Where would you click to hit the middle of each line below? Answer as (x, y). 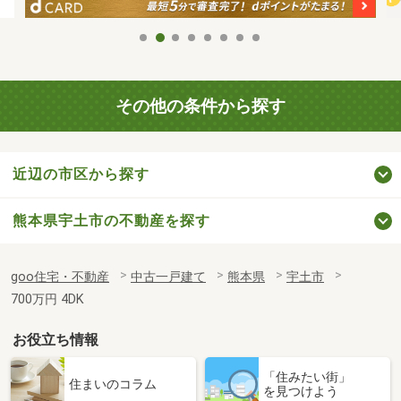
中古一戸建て (168, 277)
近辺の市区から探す (81, 174)
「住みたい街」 (307, 376)
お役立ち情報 (56, 339)
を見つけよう (301, 391)
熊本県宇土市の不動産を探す (111, 220)
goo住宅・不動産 (60, 277)
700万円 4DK (47, 299)
